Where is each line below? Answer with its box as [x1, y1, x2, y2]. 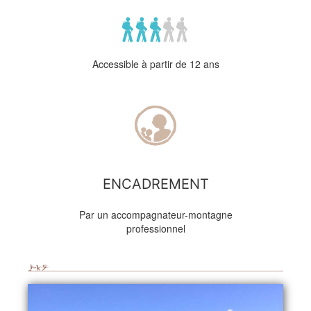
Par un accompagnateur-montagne [78, 208, 233, 221]
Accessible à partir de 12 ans [92, 57, 219, 71]
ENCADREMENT [102, 176, 209, 192]
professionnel [126, 221, 185, 235]
